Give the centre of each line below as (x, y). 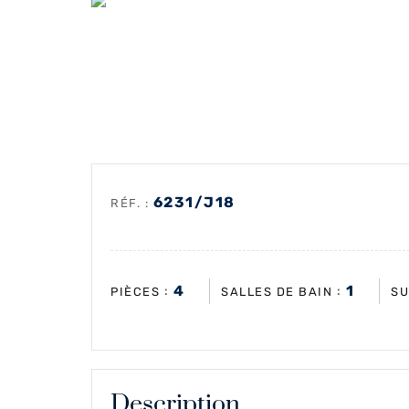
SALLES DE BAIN (277, 291)
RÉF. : (132, 203)
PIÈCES (135, 291)
